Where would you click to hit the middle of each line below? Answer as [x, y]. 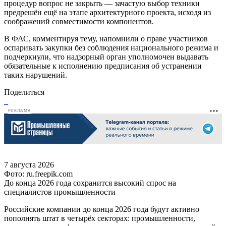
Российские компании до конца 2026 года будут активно [102, 209]
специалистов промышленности [60, 192]
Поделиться [24, 92]
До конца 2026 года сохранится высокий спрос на [90, 183]
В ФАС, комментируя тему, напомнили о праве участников [106, 38]
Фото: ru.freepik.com [38, 174]
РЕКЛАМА [20, 111]
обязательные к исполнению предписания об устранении [103, 66]
